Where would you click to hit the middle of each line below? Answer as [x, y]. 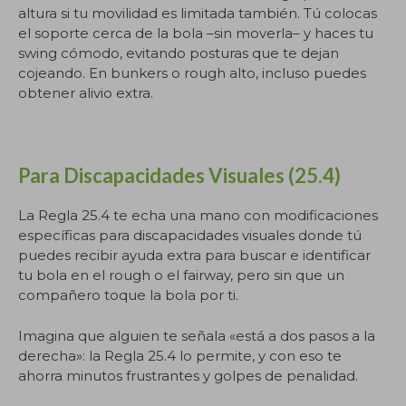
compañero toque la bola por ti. [128, 295]
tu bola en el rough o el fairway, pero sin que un [181, 275]
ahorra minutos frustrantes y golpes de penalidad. [188, 375]
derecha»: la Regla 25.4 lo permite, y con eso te [180, 355]
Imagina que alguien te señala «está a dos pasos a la [197, 335]
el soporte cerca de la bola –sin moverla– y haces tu [196, 33]
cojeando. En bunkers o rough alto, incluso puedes [192, 73]
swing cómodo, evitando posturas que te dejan [179, 53]
